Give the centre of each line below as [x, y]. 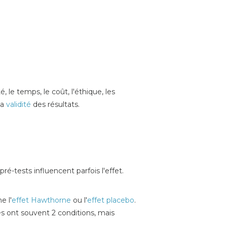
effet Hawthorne [41, 200]
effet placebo [111, 200]
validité [18, 104]
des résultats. [55, 104]
